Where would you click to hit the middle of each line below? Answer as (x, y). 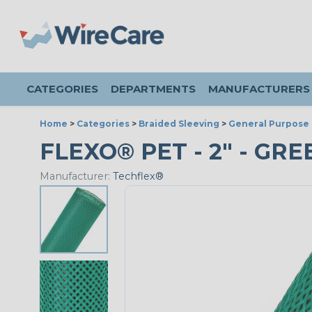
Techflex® (137, 177)
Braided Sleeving (179, 124)
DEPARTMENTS (153, 89)
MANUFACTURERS (259, 89)
